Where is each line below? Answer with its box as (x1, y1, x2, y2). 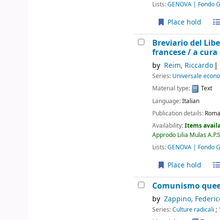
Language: (152, 96, 183, 106)
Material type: (152, 84, 192, 93)
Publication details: (152, 109, 205, 118)
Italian (182, 96, 200, 106)
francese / (152, 47, 193, 58)
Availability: (152, 121, 185, 130)
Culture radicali (172, 205, 215, 215)
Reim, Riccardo (164, 60, 213, 71)
